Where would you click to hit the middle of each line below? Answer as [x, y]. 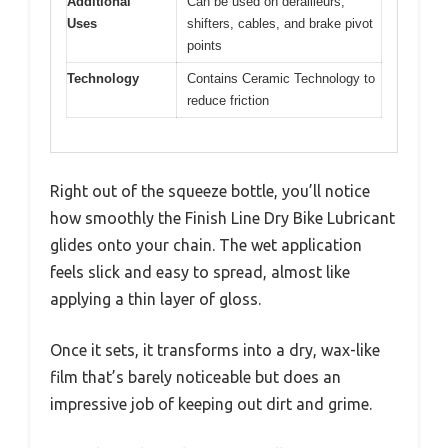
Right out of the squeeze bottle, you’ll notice [210, 191]
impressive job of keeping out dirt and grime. [211, 404]
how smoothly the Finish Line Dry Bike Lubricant [222, 218]
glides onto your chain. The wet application [206, 245]
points [204, 45]
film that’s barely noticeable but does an [195, 377]
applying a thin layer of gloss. [155, 299]
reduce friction [228, 100]
